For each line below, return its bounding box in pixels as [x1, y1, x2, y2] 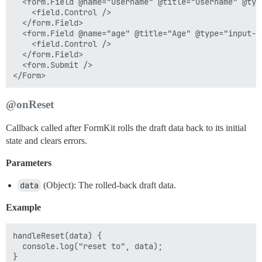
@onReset [6, 98, 54, 111]
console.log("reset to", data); [13, 241, 163, 251]
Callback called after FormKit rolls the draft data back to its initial [6, 123, 246, 133]
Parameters [6, 158, 51, 168]
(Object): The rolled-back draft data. [41, 180, 176, 190]
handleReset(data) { [13, 230, 102, 241]
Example [6, 202, 41, 212]
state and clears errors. [6, 136, 87, 146]
